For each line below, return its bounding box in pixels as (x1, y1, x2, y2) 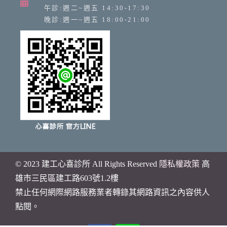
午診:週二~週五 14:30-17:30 (44, 4, 150, 12)
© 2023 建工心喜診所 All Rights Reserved (15, 159, 159, 168)
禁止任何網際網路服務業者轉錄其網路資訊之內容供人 (15, 187, 210, 197)
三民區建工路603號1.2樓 (31, 173, 119, 182)
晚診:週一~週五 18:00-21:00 (44, 15, 150, 23)
